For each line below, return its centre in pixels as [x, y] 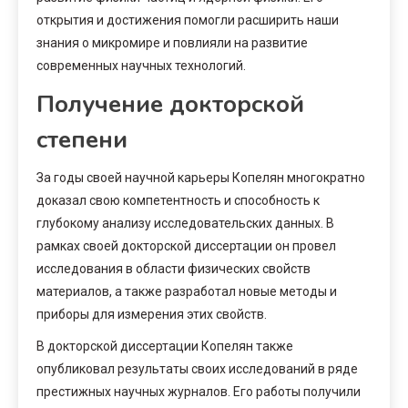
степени [82, 139]
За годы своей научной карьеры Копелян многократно [201, 177]
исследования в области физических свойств [173, 268]
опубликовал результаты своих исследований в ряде [197, 368]
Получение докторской [170, 104]
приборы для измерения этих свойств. [152, 314]
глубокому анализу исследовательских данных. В [185, 223]
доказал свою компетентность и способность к [178, 200]
